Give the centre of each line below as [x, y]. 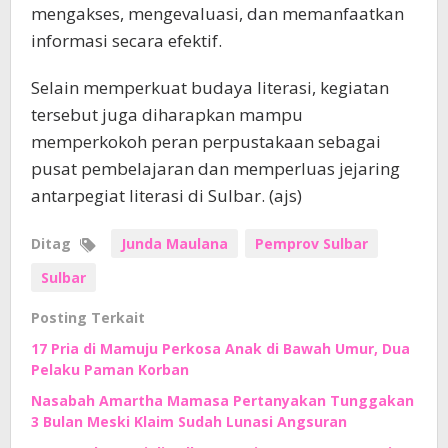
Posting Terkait [88, 318]
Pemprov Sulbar [311, 244]
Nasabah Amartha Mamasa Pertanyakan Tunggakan [222, 401]
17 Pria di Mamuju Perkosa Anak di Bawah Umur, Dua [220, 349]
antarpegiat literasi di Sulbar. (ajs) [166, 196]
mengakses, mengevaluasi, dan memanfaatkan [217, 14]
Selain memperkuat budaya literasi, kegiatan [210, 88]
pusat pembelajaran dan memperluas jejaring [215, 169]
